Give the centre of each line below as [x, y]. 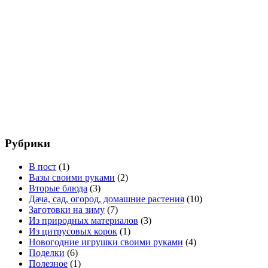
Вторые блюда [58, 188]
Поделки [47, 253]
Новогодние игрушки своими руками [106, 242]
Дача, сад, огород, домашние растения [106, 199]
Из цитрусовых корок [73, 232]
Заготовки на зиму [67, 210]
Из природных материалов [83, 221]
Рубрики [28, 144]
